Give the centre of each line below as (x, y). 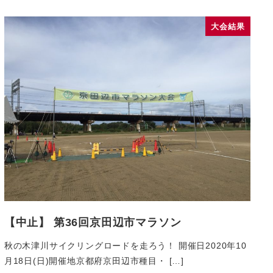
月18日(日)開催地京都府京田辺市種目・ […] (94, 261)
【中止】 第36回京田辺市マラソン (93, 222)
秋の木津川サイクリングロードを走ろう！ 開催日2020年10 (125, 245)
